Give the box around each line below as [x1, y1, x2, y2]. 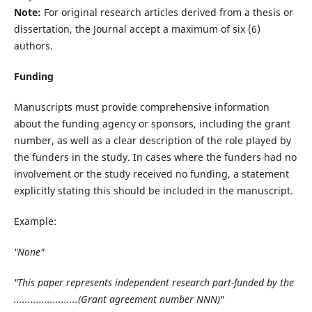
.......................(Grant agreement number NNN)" [13, 292, 224, 306]
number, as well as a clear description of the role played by [13, 133, 291, 147]
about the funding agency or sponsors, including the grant [13, 116, 290, 130]
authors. [13, 38, 53, 52]
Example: [13, 214, 56, 228]
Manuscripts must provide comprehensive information [13, 100, 270, 114]
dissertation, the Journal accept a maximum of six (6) [13, 22, 260, 36]
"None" [13, 244, 44, 258]
